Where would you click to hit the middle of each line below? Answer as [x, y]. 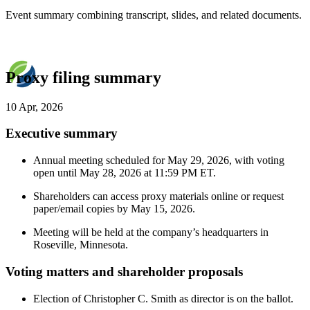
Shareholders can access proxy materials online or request [158, 197]
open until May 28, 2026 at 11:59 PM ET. [125, 173]
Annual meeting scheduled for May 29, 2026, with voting [159, 161]
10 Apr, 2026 [34, 107]
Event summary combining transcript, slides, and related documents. [154, 15]
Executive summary [62, 134]
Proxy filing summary [83, 77]
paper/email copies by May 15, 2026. [114, 209]
